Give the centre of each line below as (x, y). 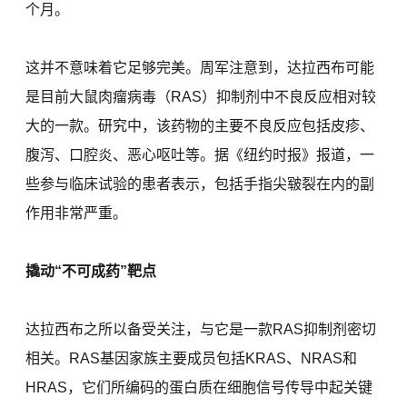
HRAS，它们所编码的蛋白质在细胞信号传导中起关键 (199, 388)
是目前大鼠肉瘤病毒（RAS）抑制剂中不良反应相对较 (201, 97)
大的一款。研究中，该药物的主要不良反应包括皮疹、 (200, 126)
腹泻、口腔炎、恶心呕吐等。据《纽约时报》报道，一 (200, 155)
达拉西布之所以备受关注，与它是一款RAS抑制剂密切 (201, 330)
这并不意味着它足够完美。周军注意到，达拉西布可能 (200, 68)
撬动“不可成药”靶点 (91, 272)
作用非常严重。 (77, 213)
